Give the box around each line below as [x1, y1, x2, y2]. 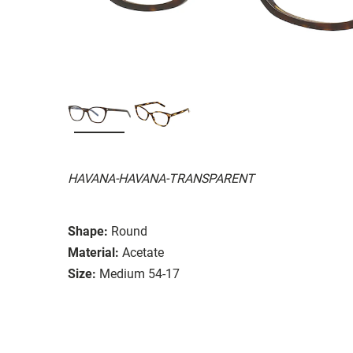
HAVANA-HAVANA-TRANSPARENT [68, 170, 255, 186]
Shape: [68, 223, 108, 239]
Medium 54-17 [99, 266, 180, 281]
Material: [68, 244, 119, 260]
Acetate [122, 244, 164, 260]
